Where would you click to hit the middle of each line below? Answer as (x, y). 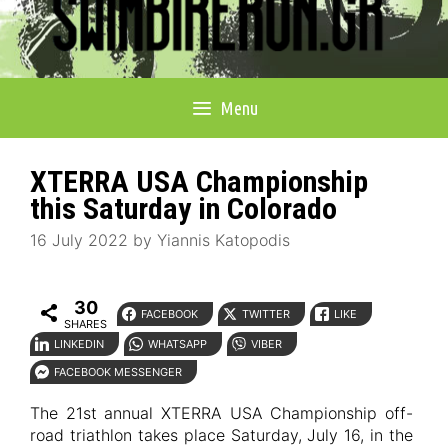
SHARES (86, 323)
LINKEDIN (79, 343)
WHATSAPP (177, 343)
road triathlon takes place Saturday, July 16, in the (221, 434)
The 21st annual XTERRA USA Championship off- (221, 412)
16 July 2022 (79, 240)
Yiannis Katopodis (223, 240)
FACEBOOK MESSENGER (118, 371)
